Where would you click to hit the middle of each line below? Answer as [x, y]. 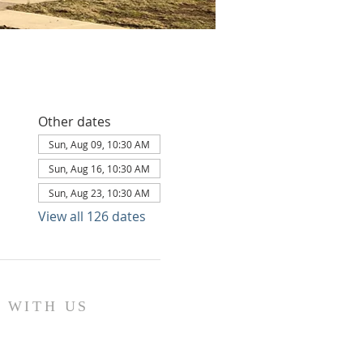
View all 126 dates [92, 216]
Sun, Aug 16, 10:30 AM [99, 169]
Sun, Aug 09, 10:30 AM [99, 144]
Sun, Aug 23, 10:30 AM [99, 193]
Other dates [74, 122]
